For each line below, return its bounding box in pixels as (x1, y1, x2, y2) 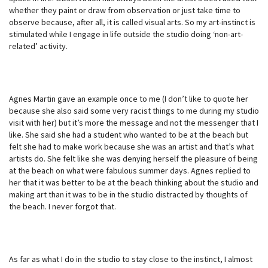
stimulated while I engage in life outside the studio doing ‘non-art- (9, 28, 243, 39)
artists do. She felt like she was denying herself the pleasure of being (9, 153, 258, 164)
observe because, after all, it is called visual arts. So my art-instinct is (9, 16, 255, 28)
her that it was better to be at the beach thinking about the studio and (9, 176, 258, 188)
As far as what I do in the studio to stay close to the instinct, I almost (9, 253, 252, 264)
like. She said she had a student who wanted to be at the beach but (9, 129, 248, 140)
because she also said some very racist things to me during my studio (9, 105, 259, 116)
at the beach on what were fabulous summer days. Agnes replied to (9, 165, 251, 176)
